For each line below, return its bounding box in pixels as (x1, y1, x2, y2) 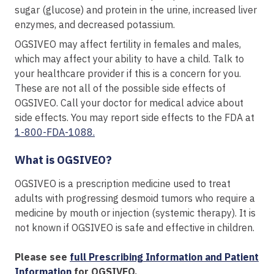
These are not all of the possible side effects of (15, 81, 226, 94)
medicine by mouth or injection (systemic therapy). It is (15, 206, 256, 219)
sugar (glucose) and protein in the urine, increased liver (15, 3, 257, 16)
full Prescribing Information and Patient (70, 250, 259, 263)
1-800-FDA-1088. (15, 125, 95, 138)
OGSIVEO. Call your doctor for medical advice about (15, 96, 243, 109)
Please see (15, 250, 70, 263)
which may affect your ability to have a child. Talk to (15, 52, 244, 65)
